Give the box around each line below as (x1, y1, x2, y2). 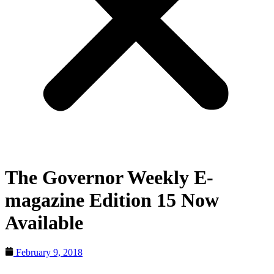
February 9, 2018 (16, 247, 83, 258)
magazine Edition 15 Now (5, 188, 219, 211)
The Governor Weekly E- (5, 166, 213, 188)
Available (5, 211, 83, 234)
